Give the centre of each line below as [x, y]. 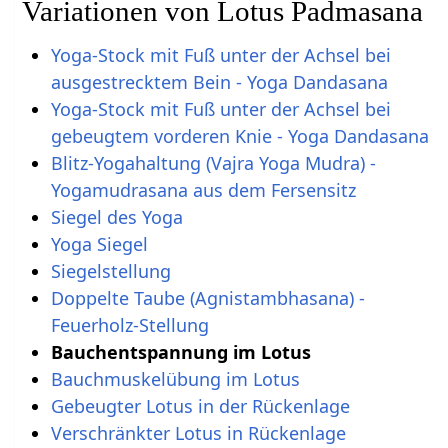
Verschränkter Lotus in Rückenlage [198, 432]
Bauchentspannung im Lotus [180, 351]
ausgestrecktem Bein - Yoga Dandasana [219, 81]
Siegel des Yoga [116, 216]
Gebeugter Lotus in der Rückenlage [200, 405]
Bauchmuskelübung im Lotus [175, 378]
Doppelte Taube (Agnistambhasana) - [207, 297]
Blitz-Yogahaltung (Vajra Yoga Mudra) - [213, 162]
